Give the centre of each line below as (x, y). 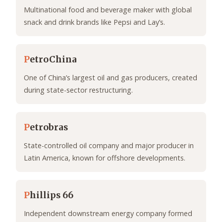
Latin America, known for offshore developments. (105, 158)
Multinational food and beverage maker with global (108, 10)
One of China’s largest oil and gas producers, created (111, 78)
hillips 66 (52, 195)
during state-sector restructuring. (78, 90)
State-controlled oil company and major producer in (109, 146)
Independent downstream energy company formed (108, 214)
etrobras (49, 128)
